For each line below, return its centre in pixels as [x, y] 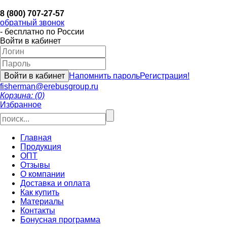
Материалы [42, 201]
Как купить [40, 192]
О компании [43, 174]
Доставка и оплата [55, 183]
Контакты [38, 211]
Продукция [41, 147]
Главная [36, 138]
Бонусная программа [60, 220]
